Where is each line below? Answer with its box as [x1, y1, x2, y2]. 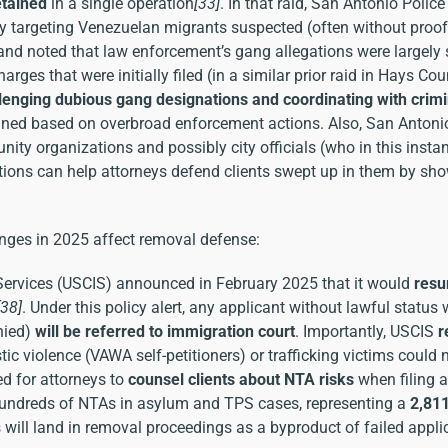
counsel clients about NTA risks [128, 369, 354, 389]
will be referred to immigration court [35, 321, 295, 341]
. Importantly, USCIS [295, 321, 438, 341]
